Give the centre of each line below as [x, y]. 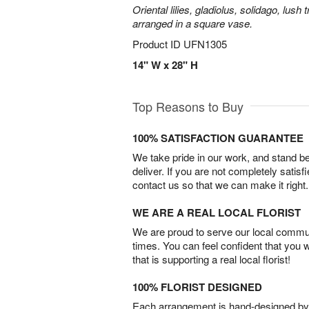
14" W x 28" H [165, 65]
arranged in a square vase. [192, 23]
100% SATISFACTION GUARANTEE [218, 138]
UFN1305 [205, 44]
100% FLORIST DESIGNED [197, 287]
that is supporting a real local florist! [211, 259]
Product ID [158, 44]
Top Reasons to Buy [188, 106]
